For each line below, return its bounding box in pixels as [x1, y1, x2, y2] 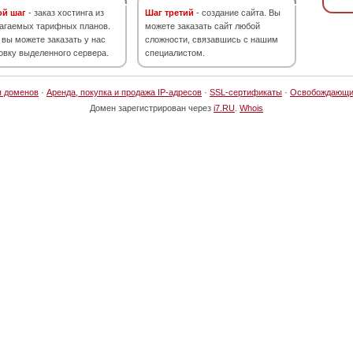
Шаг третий [145, 8, 194, 17]
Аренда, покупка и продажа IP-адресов [46, 87, 202, 97]
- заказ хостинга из [26, 8, 104, 17]
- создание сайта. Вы [194, 8, 281, 17]
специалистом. [145, 48, 205, 58]
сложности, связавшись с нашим [145, 35, 278, 44]
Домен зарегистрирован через [90, 103, 214, 113]
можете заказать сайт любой [145, 21, 260, 31]
